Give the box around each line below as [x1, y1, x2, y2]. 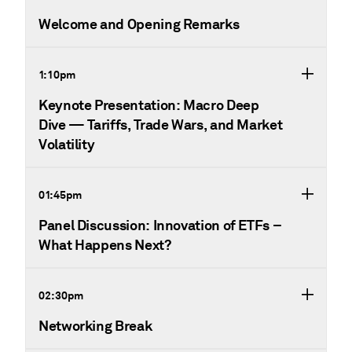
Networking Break [38, 317, 152, 335]
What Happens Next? [38, 236, 171, 255]
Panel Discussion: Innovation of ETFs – [38, 216, 282, 235]
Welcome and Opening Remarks [38, 15, 240, 34]
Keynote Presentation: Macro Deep [38, 96, 259, 115]
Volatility [38, 135, 95, 154]
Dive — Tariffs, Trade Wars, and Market [38, 115, 283, 134]
